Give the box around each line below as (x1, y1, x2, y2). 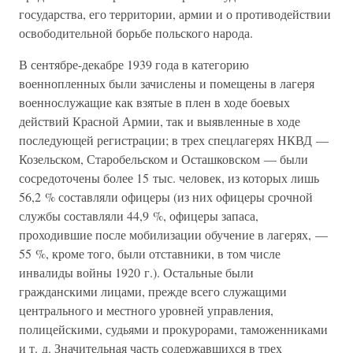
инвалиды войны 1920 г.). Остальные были (19, 264, 254, 281)
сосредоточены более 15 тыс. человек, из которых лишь (19, 169, 319, 186)
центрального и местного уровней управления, (19, 302, 273, 318)
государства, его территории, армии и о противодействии (19, 6, 331, 22)
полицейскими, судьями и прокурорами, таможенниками (19, 321, 328, 337)
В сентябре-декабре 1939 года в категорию (19, 56, 249, 72)
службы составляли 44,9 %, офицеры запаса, (19, 207, 258, 224)
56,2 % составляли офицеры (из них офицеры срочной (19, 188, 313, 205)
